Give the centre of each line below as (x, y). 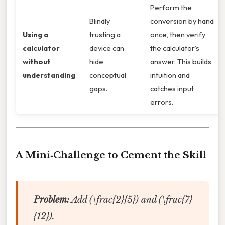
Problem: (51, 200)
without (37, 62)
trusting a (105, 35)
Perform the (171, 8)
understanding (49, 75)
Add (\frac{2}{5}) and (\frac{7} (131, 200)
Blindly (100, 21)
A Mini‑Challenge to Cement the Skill (111, 155)
